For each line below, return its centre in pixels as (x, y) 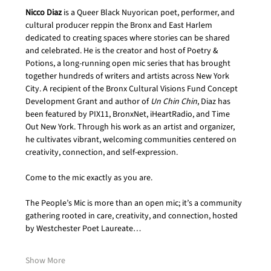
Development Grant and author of (88, 102)
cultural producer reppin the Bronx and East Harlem (120, 25)
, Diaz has (215, 102)
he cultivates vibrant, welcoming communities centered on (132, 140)
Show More (46, 261)
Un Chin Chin (174, 102)
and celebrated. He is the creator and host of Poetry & (123, 51)
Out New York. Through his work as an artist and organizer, (131, 127)
